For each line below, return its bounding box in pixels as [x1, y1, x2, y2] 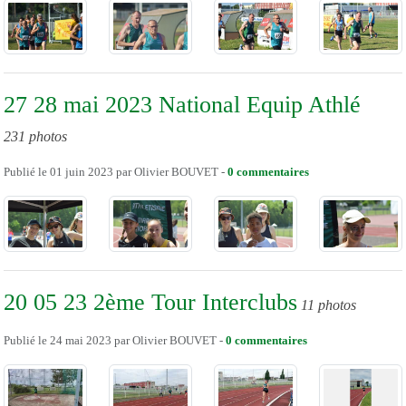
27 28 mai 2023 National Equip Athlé [4, 92, 361, 119]
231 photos [4, 129, 67, 145]
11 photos [301, 297, 356, 314]
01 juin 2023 [50, 166, 113, 179]
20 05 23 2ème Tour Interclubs [4, 289, 297, 316]
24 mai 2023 [50, 334, 111, 348]
